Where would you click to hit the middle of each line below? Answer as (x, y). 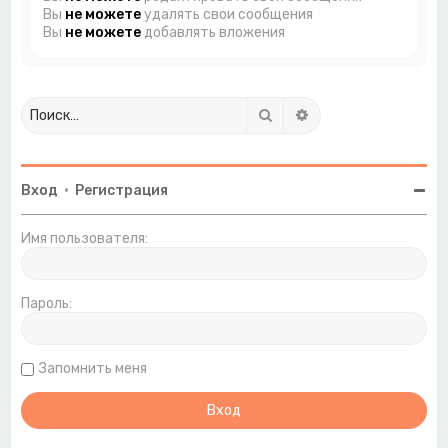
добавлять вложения (213, 32)
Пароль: (47, 303)
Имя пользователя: (85, 238)
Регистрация (122, 190)
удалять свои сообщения (227, 14)
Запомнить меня (93, 368)
